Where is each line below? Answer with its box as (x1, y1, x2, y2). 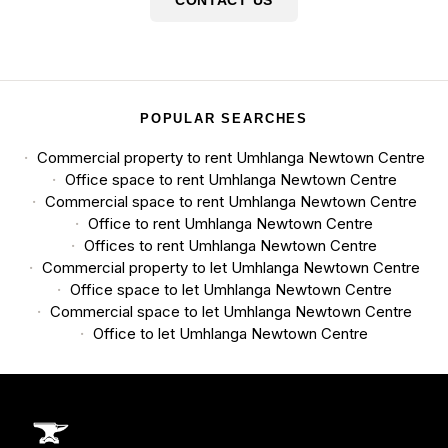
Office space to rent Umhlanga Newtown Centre (64, 170, 397, 190)
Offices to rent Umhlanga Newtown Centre (84, 236, 377, 256)
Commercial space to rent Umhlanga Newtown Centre (44, 192, 417, 212)
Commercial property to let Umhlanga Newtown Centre (41, 258, 420, 278)
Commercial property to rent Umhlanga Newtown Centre (36, 148, 425, 168)
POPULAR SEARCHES (139, 111, 309, 127)
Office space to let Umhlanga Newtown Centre (69, 280, 392, 300)
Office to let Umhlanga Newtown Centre (93, 324, 368, 344)
